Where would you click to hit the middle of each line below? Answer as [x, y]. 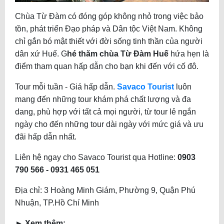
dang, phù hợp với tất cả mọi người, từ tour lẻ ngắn [105, 111]
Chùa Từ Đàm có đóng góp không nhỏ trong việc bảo [109, 16]
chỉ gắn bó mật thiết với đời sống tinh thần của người [109, 41]
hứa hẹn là [189, 53]
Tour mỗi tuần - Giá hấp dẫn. [66, 86]
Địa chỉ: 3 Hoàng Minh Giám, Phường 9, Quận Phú [105, 190]
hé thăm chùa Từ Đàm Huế [118, 53]
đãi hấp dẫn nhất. [46, 136]
